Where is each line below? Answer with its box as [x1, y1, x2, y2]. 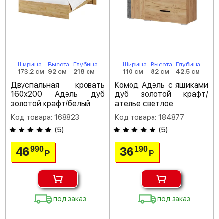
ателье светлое [114, 99, 173, 108]
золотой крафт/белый [11, 99, 90, 108]
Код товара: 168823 [11, 113, 79, 122]
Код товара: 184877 [114, 113, 184, 122]
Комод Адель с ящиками [114, 80, 208, 89]
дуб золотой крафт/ [114, 89, 208, 99]
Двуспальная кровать [11, 80, 105, 89]
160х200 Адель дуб [11, 89, 105, 99]
